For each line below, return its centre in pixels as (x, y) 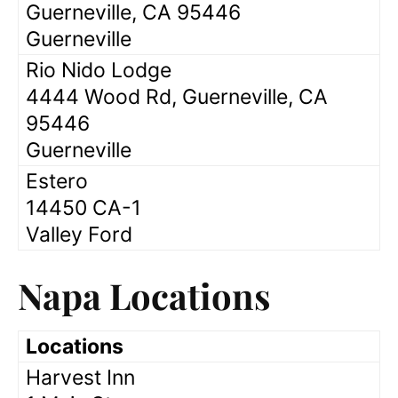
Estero (57, 181)
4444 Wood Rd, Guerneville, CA (177, 96)
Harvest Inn (80, 377)
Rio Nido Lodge (99, 70)
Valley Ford (79, 234)
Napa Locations (144, 295)
